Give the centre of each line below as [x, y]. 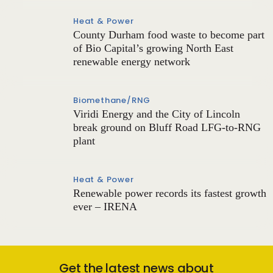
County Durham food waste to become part [169, 35]
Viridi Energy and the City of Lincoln [157, 114]
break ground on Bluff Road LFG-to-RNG [167, 127]
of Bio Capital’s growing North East [153, 48]
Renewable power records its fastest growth [170, 193]
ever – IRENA [105, 207]
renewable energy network [132, 62]
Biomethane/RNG [112, 100]
